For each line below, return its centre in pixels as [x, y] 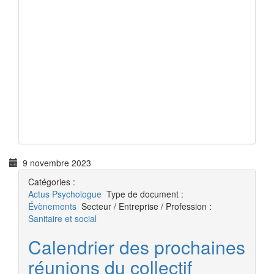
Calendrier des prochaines [137, 247]
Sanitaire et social [62, 218]
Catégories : [52, 182]
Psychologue [77, 194]
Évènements [52, 206]
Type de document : [145, 194]
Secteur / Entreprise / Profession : [146, 206]
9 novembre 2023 [54, 163]
